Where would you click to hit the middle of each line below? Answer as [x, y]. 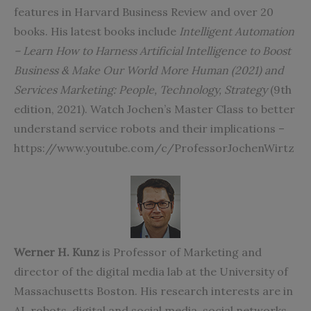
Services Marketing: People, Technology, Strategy [142, 90]
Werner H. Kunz [57, 252]
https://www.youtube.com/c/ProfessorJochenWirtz [154, 148]
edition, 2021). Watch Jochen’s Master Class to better [154, 109]
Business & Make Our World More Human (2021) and [149, 70]
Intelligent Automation [237, 32]
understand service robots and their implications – [149, 129]
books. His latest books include [96, 32]
